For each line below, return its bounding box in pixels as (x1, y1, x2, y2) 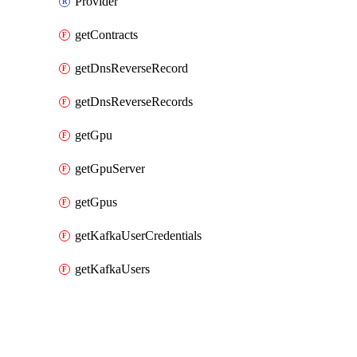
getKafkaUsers (75, 262, 150, 276)
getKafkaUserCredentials (75, 229, 202, 242)
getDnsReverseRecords (75, 95, 193, 108)
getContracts (75, 28, 138, 41)
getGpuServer (75, 162, 145, 175)
